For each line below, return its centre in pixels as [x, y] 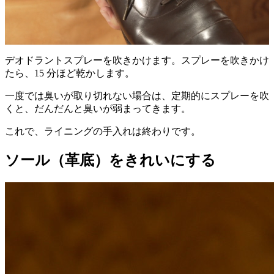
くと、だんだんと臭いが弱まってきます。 [98, 109]
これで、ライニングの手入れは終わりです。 [103, 131]
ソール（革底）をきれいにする [110, 161]
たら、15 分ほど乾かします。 [70, 73]
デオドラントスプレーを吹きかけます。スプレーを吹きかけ [137, 61]
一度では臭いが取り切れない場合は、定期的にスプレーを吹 [137, 96]
